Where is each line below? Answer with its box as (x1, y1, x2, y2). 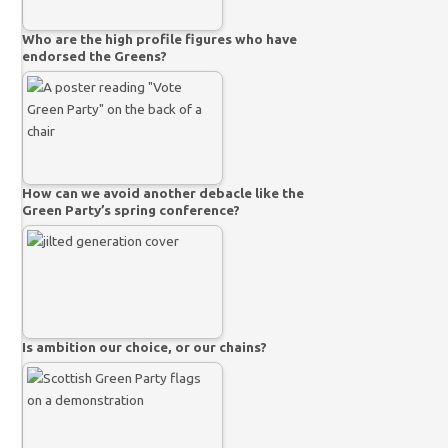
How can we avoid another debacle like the (22, 184, 305, 201)
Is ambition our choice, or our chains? (22, 338, 268, 355)
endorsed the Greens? (22, 47, 168, 64)
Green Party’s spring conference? (22, 201, 241, 218)
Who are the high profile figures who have (22, 30, 298, 47)
